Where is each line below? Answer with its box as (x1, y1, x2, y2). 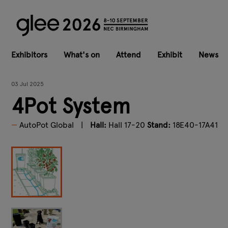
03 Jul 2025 (11, 80, 44, 88)
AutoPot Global (19, 120, 74, 130)
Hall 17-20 (106, 120, 147, 130)
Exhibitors (11, 49, 47, 60)
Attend (116, 49, 141, 60)
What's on (64, 49, 100, 60)
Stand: (147, 120, 170, 130)
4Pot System (11, 93, 130, 120)
